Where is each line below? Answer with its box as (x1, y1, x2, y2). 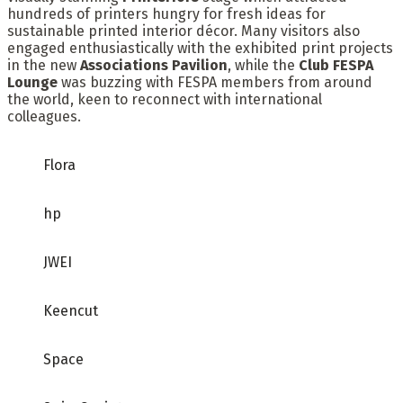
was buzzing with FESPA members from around (58, 74, 372, 92)
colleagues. (7, 108, 81, 126)
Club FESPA (299, 57, 373, 75)
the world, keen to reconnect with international (7, 91, 322, 109)
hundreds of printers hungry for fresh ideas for (7, 5, 326, 23)
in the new (7, 57, 80, 75)
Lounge (7, 74, 58, 92)
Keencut (43, 302, 98, 320)
